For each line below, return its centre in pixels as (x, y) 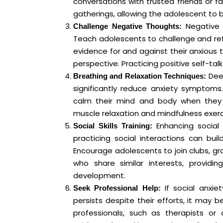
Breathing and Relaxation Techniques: (140, 76)
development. (99, 175)
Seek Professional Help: (117, 188)
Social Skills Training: (113, 125)
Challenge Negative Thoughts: (128, 26)
